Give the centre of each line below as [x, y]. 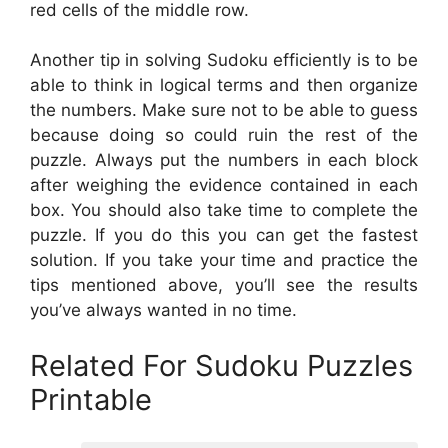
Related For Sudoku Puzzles [221, 365]
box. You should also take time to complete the [224, 210]
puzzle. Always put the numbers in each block [224, 160]
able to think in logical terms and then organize [224, 85]
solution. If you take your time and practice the [224, 260]
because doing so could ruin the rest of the [224, 135]
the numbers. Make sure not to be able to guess [224, 110]
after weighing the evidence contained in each [224, 185]
